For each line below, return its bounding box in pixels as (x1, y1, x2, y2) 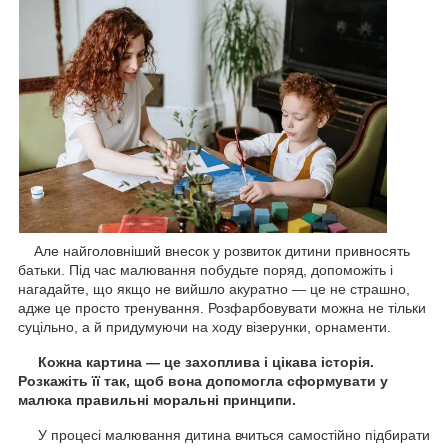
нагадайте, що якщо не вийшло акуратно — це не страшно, (18, 280, 410, 297)
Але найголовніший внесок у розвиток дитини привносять (18, 242, 410, 259)
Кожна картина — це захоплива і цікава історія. (38, 353, 374, 370)
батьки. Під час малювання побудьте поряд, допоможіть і (18, 261, 393, 278)
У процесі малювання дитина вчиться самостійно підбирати (18, 426, 430, 443)
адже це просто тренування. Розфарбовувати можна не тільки (18, 299, 426, 316)
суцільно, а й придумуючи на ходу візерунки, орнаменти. (18, 318, 391, 335)
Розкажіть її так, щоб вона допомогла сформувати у (18, 372, 388, 389)
